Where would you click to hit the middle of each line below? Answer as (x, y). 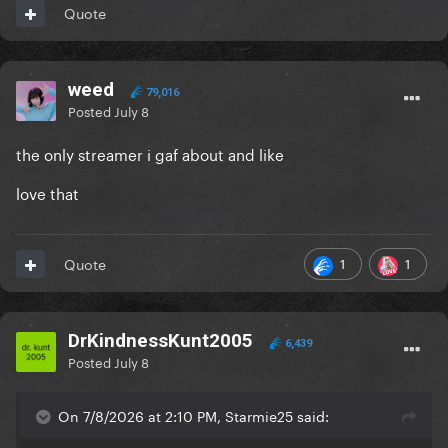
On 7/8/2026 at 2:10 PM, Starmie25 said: (193, 415)
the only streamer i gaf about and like (150, 153)
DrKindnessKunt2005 (160, 341)
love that (47, 192)
